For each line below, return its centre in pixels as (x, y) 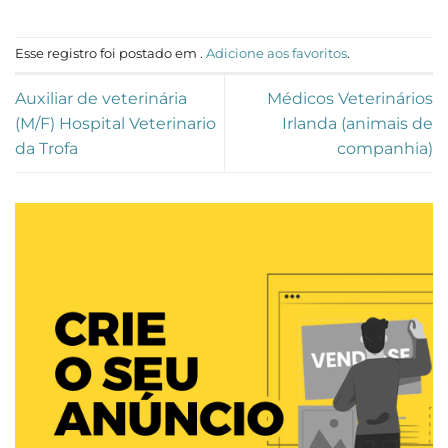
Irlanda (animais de (357, 123)
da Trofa (46, 148)
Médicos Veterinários (350, 98)
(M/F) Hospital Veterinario (115, 123)
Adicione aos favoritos (276, 54)
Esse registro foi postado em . (110, 54)
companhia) (385, 148)
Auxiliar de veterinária (101, 98)
